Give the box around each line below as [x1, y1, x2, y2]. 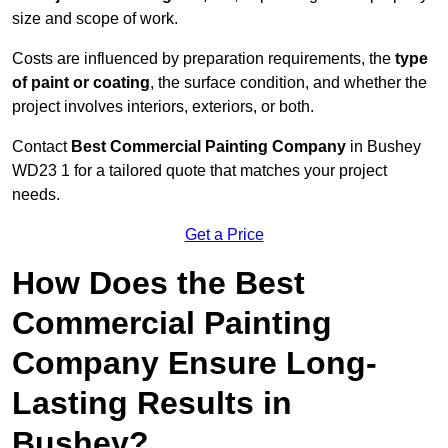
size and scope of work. [12, 10, 178, 28]
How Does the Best [12, 265, 305, 302]
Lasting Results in [12, 385, 292, 422]
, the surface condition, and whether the [150, 74, 427, 92]
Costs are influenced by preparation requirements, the [12, 50, 395, 68]
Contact [12, 138, 71, 156]
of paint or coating [12, 74, 150, 92]
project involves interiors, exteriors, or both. [12, 98, 314, 116]
